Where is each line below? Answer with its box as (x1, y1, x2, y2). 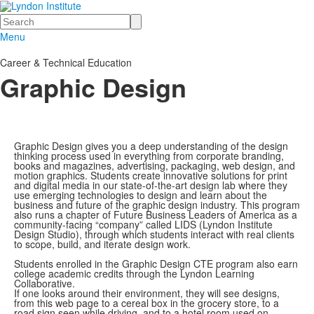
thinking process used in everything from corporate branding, (14, 149, 284, 163)
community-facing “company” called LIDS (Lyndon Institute (14, 217, 273, 231)
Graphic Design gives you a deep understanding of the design (14, 139, 288, 153)
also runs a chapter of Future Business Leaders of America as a (14, 207, 297, 221)
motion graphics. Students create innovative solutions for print (14, 168, 287, 182)
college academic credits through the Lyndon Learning (14, 266, 254, 280)
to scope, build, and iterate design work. (14, 237, 191, 251)
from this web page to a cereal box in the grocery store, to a (14, 296, 279, 310)
